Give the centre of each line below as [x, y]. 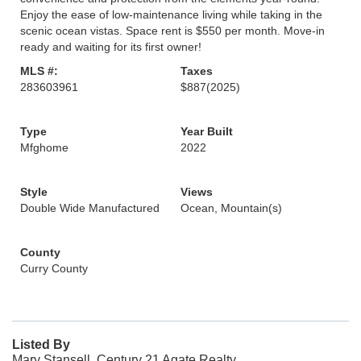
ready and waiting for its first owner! [111, 47]
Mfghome [44, 147]
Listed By [41, 344]
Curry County [54, 268]
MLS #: [39, 71]
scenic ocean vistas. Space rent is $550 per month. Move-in [172, 31]
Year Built [207, 131]
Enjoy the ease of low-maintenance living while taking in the [171, 15]
